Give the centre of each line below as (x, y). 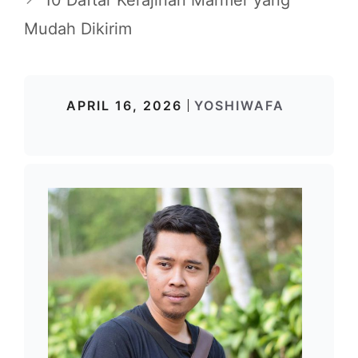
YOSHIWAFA (239, 105)
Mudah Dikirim (78, 28)
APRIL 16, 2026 (124, 105)
